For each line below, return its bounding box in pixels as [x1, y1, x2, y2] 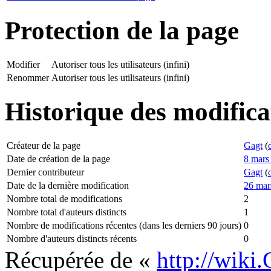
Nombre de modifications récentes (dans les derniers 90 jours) [7, 220, 241, 231]
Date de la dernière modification [7, 180, 129, 191]
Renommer [7, 72, 49, 83]
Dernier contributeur [7, 167, 84, 178]
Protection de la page [5, 16, 239, 45]
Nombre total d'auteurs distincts [7, 207, 126, 218]
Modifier [7, 59, 40, 70]
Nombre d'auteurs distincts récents [7, 233, 137, 244]
